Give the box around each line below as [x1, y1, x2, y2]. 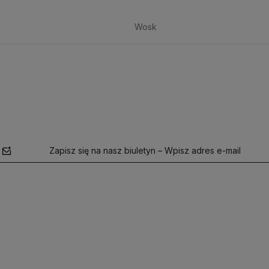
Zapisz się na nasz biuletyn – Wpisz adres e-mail [49, 145, 241, 156]
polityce [213, 237, 244, 247]
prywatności [7, 255, 55, 265]
